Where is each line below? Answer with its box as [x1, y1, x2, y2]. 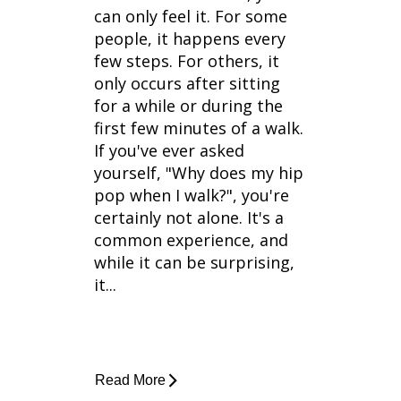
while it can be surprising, [93, 252, 294, 274]
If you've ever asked [93, 140, 244, 162]
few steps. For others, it [93, 50, 279, 73]
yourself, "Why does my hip [93, 162, 303, 184]
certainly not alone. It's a [93, 207, 284, 229]
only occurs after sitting [93, 73, 280, 95]
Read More [94, 372, 166, 388]
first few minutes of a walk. [93, 117, 303, 140]
